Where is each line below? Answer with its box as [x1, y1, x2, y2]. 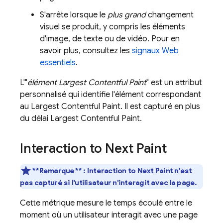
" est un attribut [146, 78, 202, 88]
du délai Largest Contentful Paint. [20, 113, 142, 123]
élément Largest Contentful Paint [27, 78, 146, 88]
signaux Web [132, 46, 179, 56]
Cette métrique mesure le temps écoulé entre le [20, 198, 192, 208]
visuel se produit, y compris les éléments [40, 22, 185, 32]
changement [146, 10, 194, 20]
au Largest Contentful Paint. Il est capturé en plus [20, 102, 200, 111]
